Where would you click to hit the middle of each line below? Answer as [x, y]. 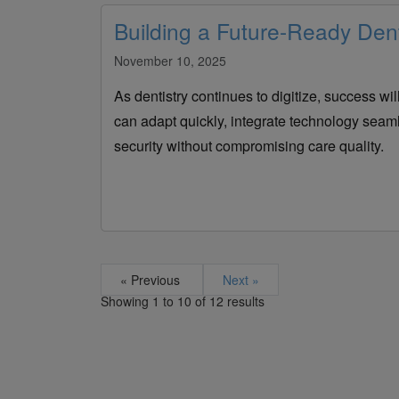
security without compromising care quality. [248, 145]
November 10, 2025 [170, 60]
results [244, 301]
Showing [126, 301]
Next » [240, 279]
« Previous [151, 279]
